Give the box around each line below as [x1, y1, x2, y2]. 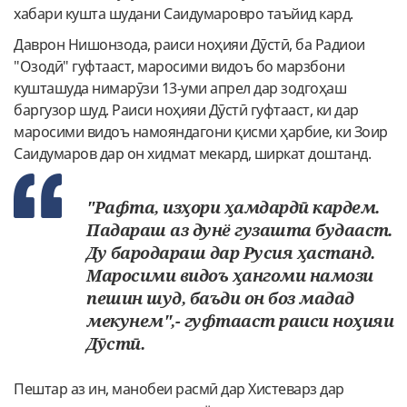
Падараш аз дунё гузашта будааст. [86, 218, 392, 241]
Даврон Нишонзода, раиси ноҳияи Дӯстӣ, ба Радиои [14, 34, 365, 55]
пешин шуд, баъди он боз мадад [86, 286, 354, 309]
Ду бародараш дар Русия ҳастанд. [86, 241, 375, 263]
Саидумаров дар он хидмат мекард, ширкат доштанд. [14, 143, 371, 164]
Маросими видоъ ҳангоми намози [86, 263, 373, 286]
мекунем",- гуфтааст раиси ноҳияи [86, 309, 393, 332]
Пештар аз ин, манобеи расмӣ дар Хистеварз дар [14, 378, 344, 399]
